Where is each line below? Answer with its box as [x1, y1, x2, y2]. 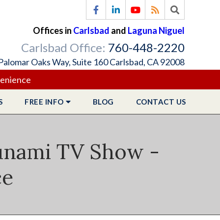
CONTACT [136, 97, 174, 106]
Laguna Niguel [128, 25, 185, 36]
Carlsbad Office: [21, 40, 108, 55]
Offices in [33, 25, 73, 36]
